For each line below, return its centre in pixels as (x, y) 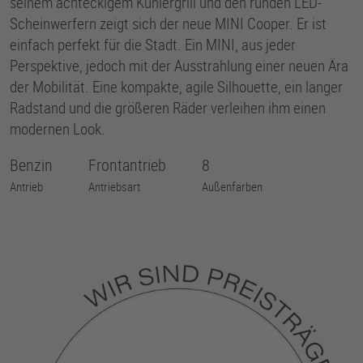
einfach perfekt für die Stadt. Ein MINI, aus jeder (153, 44)
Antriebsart (114, 186)
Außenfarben (232, 186)
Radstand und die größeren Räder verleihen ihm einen (168, 107)
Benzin (31, 165)
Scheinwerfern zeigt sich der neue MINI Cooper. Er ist (168, 23)
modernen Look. (58, 128)
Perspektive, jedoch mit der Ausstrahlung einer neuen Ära (179, 65)
